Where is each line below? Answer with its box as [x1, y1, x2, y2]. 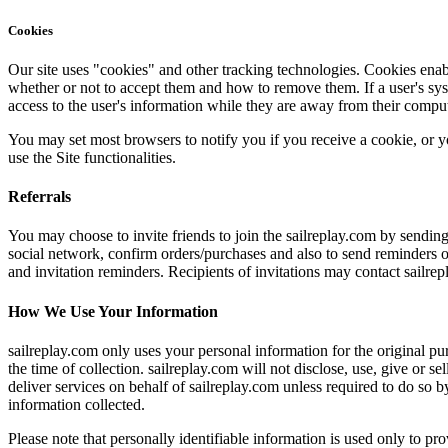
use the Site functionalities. [8, 148, 176, 166]
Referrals [8, 187, 71, 205]
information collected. [8, 395, 145, 413]
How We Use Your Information [8, 302, 218, 320]
